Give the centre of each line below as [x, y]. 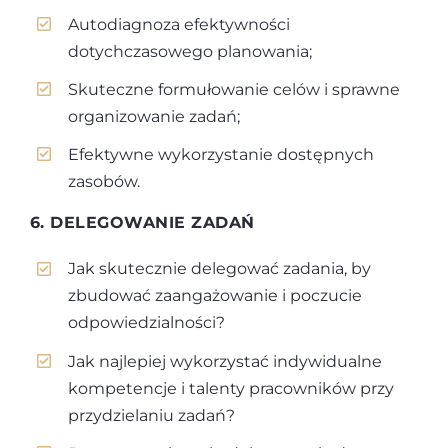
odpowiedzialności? [147, 323]
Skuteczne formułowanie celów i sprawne [234, 89]
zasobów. [104, 181]
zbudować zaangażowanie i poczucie [215, 296]
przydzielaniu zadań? [152, 415]
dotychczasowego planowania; [190, 51]
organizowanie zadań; [154, 116]
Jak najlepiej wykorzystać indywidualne [225, 361]
